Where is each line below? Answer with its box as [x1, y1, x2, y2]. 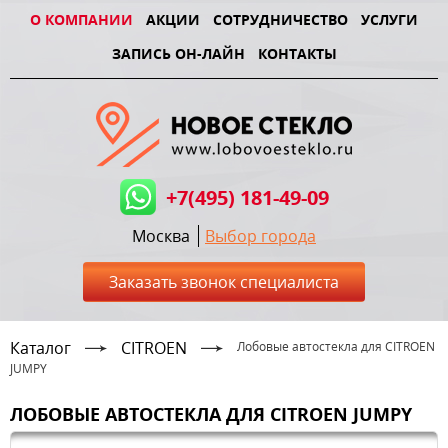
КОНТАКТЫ [257, 44, 337, 63]
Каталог [10, 337, 71, 359]
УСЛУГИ [361, 10, 418, 29]
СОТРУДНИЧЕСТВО [213, 10, 348, 29]
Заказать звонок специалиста [109, 271, 339, 293]
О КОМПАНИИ [30, 10, 133, 29]
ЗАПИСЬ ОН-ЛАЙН [111, 44, 245, 63]
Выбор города [205, 225, 316, 247]
